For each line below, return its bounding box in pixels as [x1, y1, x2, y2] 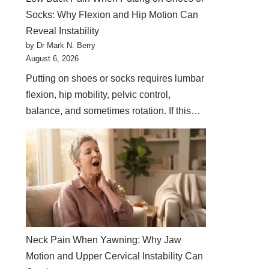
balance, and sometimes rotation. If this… [26, 106, 204, 116]
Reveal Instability [26, 26, 100, 36]
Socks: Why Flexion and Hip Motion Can [26, 10, 199, 20]
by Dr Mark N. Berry [26, 41, 96, 50]
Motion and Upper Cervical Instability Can [26, 251, 204, 261]
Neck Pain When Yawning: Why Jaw [26, 235, 182, 245]
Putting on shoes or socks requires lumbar [26, 73, 205, 83]
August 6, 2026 [26, 54, 79, 63]
